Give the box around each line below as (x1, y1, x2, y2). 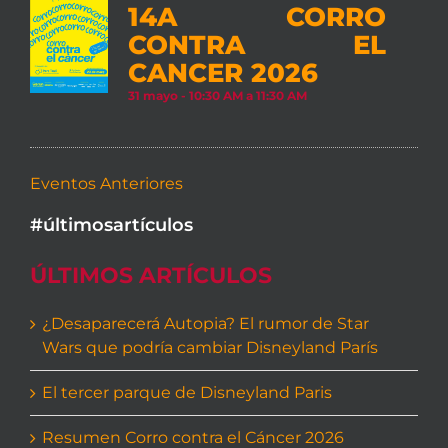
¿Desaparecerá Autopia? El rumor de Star (41, 313, 369, 333)
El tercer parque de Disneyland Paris (41, 382, 332, 402)
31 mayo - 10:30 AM (127, 88, 243, 104)
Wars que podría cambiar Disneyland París (41, 337, 378, 357)
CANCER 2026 (127, 57, 318, 90)
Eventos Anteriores (29, 173, 183, 193)
